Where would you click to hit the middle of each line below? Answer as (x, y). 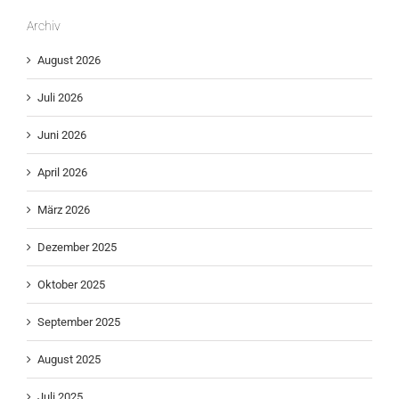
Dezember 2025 (77, 248)
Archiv (44, 25)
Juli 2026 (60, 98)
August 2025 (69, 360)
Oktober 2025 (71, 285)
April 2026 (62, 173)
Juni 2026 (62, 135)
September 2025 (79, 322)
